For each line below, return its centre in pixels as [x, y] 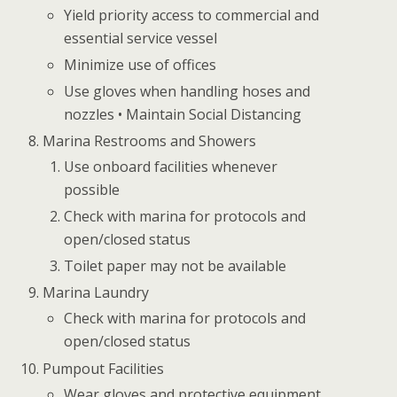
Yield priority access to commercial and [192, 16]
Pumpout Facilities [104, 368]
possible [92, 190]
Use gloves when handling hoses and [187, 91]
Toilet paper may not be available [175, 265]
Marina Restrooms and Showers [150, 140]
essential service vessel [141, 39]
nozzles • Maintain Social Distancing [183, 114]
